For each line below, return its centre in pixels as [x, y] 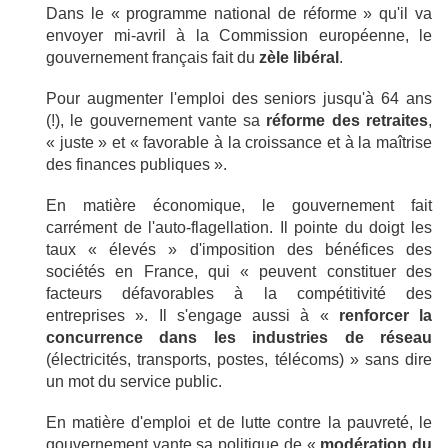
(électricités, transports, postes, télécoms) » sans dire [239, 359]
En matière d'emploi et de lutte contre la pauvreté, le [239, 422]
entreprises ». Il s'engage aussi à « [192, 315]
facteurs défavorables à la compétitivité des [239, 293]
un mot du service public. [134, 381]
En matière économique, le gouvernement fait [239, 205]
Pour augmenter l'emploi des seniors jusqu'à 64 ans [239, 98]
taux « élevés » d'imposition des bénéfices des [239, 249]
